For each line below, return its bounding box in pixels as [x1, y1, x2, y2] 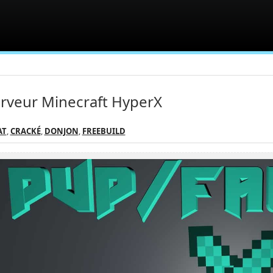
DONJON [44, 126, 79, 136]
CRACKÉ [10, 126, 41, 136]
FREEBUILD [82, 126, 126, 136]
